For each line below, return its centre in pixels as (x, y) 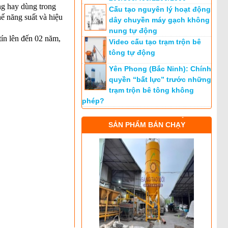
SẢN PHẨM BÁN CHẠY (147, 125)
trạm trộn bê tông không (151, 90)
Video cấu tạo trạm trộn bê (155, 42)
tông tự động (132, 52)
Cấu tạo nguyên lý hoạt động (160, 9)
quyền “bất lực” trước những (160, 79)
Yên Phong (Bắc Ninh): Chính (160, 69)
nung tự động (133, 31)
